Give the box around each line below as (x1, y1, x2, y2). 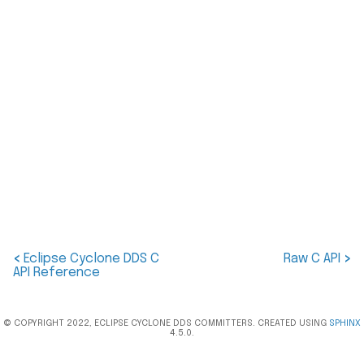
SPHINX (329, 318, 361, 328)
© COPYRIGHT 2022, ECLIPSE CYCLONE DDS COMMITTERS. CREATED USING (3, 318, 329, 328)
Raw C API (284, 252, 344, 266)
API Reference (13, 266, 100, 279)
